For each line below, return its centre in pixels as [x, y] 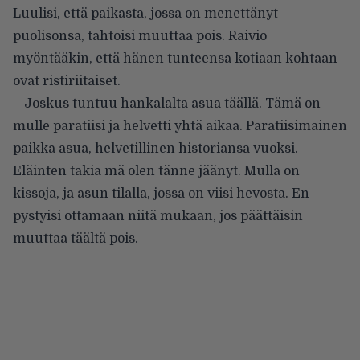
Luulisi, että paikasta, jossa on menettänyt [145, 14]
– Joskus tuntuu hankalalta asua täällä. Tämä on [167, 104]
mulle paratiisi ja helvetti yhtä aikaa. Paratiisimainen [180, 127]
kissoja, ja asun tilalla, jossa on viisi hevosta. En [161, 194]
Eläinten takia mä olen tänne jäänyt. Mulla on [156, 172]
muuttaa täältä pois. [76, 239]
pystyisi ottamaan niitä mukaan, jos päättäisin [158, 217]
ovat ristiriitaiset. [67, 82]
